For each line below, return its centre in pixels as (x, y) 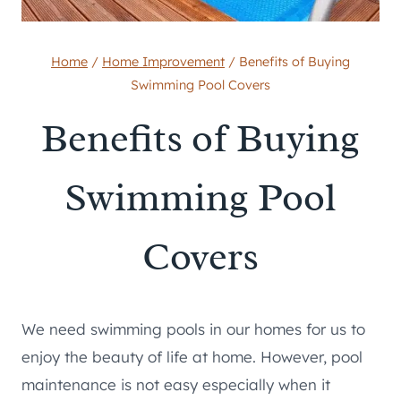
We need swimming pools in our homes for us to (193, 329)
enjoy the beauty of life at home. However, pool (192, 357)
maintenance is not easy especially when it (176, 385)
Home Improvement (163, 61)
